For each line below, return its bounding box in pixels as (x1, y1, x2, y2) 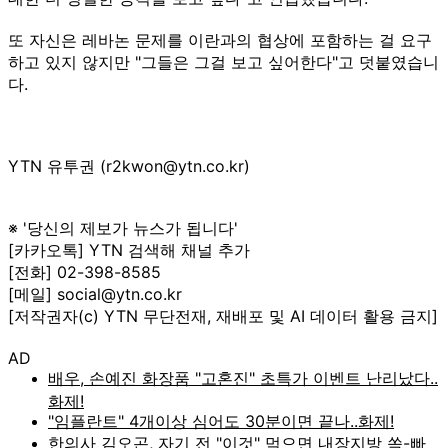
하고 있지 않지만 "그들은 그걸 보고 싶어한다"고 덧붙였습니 (8, 51, 439, 72)
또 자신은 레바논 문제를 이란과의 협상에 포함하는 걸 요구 (8, 29, 432, 50)
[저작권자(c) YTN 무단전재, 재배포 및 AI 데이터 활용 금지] (8, 305, 438, 326)
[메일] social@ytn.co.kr (8, 283, 182, 304)
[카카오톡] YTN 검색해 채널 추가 (8, 239, 250, 260)
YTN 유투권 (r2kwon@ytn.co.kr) (8, 155, 250, 176)
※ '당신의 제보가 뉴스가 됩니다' (8, 217, 238, 238)
